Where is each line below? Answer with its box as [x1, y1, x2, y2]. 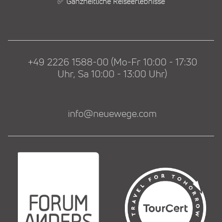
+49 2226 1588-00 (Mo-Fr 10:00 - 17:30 [27, 57, 197, 68]
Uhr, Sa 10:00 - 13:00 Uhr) [57, 69, 167, 80]
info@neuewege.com [68, 109, 157, 119]
